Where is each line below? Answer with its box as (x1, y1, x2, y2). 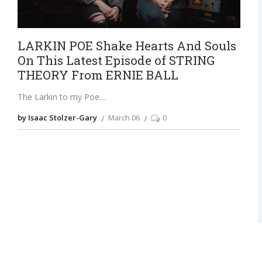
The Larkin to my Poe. (17, 91, 101, 103)
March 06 (108, 112, 140, 123)
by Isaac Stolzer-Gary (17, 112, 97, 123)
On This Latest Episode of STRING (17, 52, 215, 69)
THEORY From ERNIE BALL (17, 67, 178, 84)
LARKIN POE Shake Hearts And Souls (17, 37, 236, 54)
